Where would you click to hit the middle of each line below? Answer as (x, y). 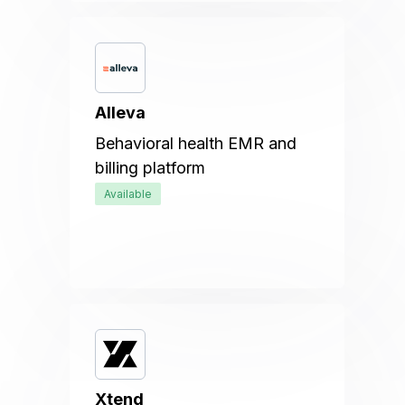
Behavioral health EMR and (196, 143)
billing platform (151, 168)
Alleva (121, 113)
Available (128, 194)
